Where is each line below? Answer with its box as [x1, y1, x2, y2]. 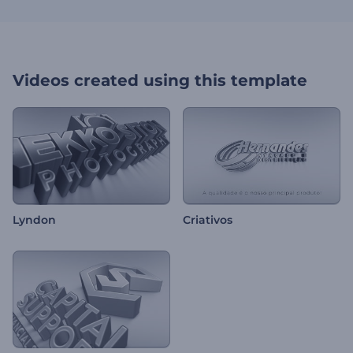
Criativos [183, 213, 232, 228]
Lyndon [13, 213, 56, 228]
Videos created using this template [13, 71, 307, 90]
